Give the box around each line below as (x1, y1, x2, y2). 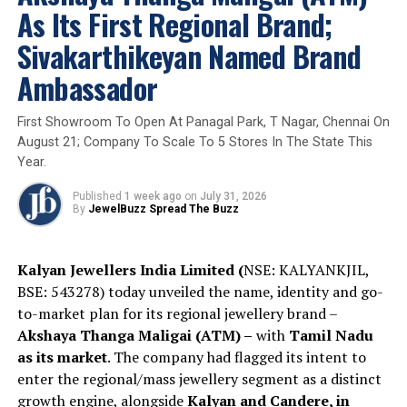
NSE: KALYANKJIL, (243, 259, 369, 280)
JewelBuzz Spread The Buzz (87, 202, 239, 215)
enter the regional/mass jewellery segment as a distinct (16, 368, 382, 389)
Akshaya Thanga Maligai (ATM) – (16, 324, 253, 345)
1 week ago (124, 189, 182, 203)
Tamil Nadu (288, 324, 373, 345)
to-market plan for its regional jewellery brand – (16, 303, 337, 323)
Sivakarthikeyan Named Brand (16, 34, 362, 77)
